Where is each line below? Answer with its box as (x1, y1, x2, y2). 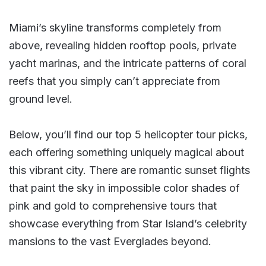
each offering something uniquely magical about (9, 146, 244, 159)
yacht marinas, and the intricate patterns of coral (9, 57, 246, 69)
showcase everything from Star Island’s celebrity (9, 217, 247, 230)
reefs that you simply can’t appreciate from (9, 75, 220, 87)
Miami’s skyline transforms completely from (9, 21, 221, 34)
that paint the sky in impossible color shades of (9, 182, 240, 194)
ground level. (9, 93, 72, 105)
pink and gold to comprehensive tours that (9, 199, 217, 212)
